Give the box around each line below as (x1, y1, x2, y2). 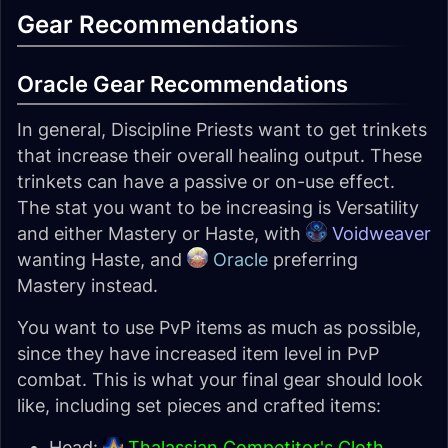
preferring (267, 249, 358, 270)
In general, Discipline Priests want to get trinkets (17, 119, 427, 140)
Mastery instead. (17, 275, 158, 296)
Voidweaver (326, 223, 431, 244)
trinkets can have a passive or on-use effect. (17, 171, 395, 192)
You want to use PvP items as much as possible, (17, 317, 421, 338)
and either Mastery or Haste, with (17, 223, 306, 244)
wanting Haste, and (17, 249, 187, 270)
